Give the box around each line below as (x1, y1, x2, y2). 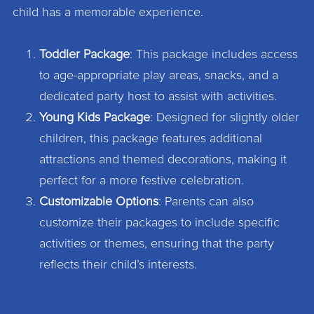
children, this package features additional (39, 132, 262, 146)
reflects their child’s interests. (39, 259, 197, 272)
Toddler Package (39, 48, 130, 62)
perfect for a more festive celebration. (39, 175, 244, 188)
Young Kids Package (39, 111, 150, 125)
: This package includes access (129, 48, 298, 62)
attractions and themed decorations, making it (39, 153, 287, 167)
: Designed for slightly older (149, 111, 299, 125)
